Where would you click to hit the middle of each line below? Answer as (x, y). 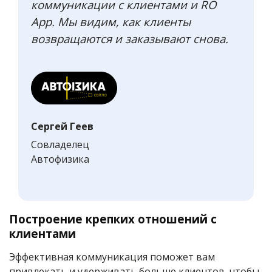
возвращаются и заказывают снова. (130, 39)
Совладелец (60, 145)
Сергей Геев (62, 127)
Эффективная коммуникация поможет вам (112, 257)
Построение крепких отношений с (113, 219)
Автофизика (60, 159)
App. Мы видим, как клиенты (111, 22)
